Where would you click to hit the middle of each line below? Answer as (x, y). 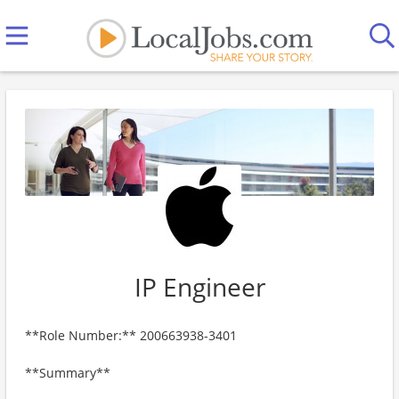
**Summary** (68, 373)
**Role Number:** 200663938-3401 (131, 335)
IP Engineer (199, 287)
